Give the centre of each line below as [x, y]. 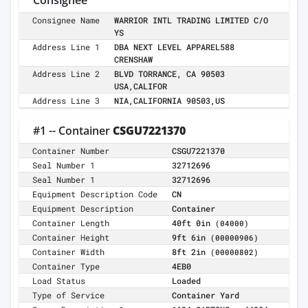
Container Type [66, 266]
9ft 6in [191, 238]
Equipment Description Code [95, 194]
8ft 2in [191, 252]
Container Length [71, 223]
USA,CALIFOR [141, 86]
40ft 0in [194, 223]
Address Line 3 [66, 101]
